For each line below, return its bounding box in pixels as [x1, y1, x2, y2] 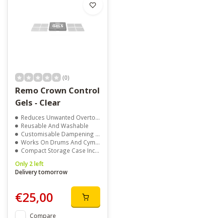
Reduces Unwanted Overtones [21, 113, 95, 122]
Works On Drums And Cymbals [21, 138, 95, 146]
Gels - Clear [15, 97, 60, 109]
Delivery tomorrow [15, 168, 68, 176]
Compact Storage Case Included [21, 146, 95, 155]
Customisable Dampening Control [21, 130, 95, 138]
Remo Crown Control [15, 85, 100, 96]
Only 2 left [15, 160, 44, 168]
